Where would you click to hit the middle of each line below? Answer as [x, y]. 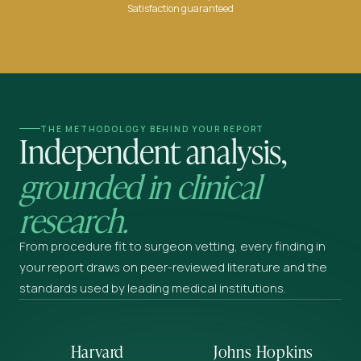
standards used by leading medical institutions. [153, 288]
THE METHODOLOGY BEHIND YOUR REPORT [153, 129]
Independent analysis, [153, 149]
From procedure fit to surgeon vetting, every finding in [172, 246]
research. [74, 218]
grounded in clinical [140, 185]
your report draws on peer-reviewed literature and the [173, 267]
